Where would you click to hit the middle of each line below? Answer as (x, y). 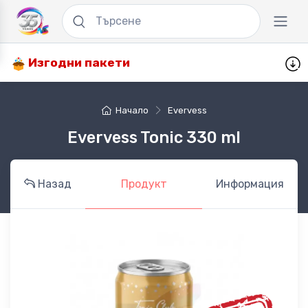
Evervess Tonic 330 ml (154, 138)
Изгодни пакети (78, 63)
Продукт (144, 184)
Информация (250, 184)
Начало (132, 111)
